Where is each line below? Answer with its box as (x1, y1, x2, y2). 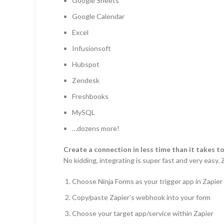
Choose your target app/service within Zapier (72, 208, 213, 217)
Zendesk (72, 75, 99, 84)
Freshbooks (72, 91, 108, 100)
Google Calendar (72, 11, 124, 20)
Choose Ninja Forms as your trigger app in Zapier (72, 176, 222, 185)
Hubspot (72, 59, 99, 68)
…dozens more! (72, 123, 119, 132)
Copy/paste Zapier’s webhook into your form (72, 192, 210, 201)
